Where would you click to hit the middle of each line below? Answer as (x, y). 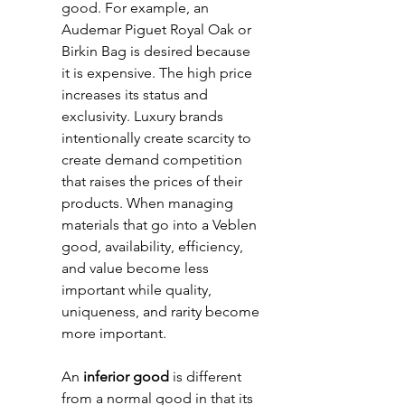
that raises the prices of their (154, 181)
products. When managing (149, 203)
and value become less (137, 268)
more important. (116, 333)
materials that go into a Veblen (161, 225)
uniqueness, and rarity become (162, 311)
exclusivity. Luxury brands (144, 116)
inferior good (124, 377)
